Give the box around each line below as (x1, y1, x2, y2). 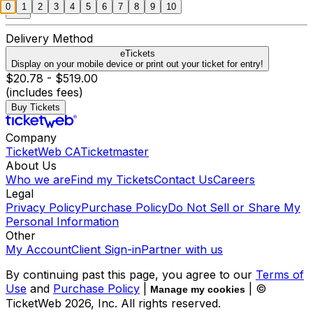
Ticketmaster (80, 144, 149, 159)
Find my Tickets (71, 172, 154, 187)
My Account (6, 242, 71, 256)
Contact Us (154, 172, 213, 187)
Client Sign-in (71, 242, 141, 256)
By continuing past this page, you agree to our (6, 267, 252, 282)
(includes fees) (6, 85, 83, 99)
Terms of (256, 267, 304, 282)
